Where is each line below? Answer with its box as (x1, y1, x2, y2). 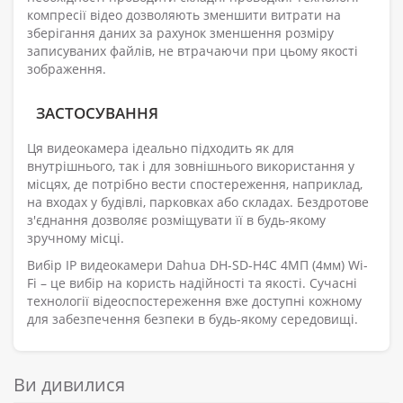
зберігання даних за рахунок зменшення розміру (27, 24, 334, 42)
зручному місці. (27, 229, 124, 247)
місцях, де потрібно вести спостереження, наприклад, (27, 175, 363, 193)
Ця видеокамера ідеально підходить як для (27, 139, 294, 157)
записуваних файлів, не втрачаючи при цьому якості (27, 42, 358, 60)
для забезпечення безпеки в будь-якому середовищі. (27, 310, 358, 328)
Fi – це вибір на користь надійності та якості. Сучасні (27, 274, 357, 292)
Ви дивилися (13, 372, 125, 398)
